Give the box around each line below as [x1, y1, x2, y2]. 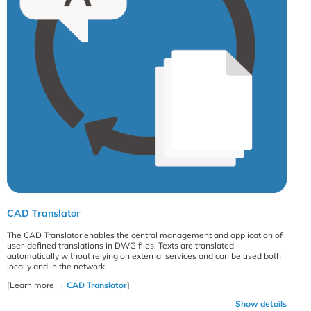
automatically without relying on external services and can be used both [7, 250, 281, 261]
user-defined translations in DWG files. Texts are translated [7, 239, 234, 251]
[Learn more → [7, 279, 67, 290]
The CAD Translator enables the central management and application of [7, 229, 283, 240]
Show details [235, 298, 287, 309]
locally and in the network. [7, 260, 107, 271]
